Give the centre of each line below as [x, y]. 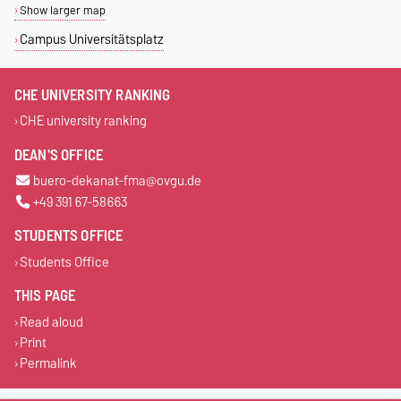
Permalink [48, 363]
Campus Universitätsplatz [91, 38]
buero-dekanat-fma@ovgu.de [117, 181]
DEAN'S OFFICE [59, 154]
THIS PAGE [45, 296]
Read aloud [51, 322]
